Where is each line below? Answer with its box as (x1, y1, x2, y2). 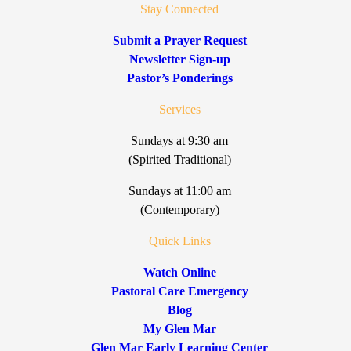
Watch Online (143, 265, 216, 279)
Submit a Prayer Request (112, 33, 247, 47)
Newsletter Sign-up (128, 52, 230, 66)
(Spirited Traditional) (128, 152, 231, 166)
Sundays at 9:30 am (131, 133, 229, 147)
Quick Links (148, 233, 211, 248)
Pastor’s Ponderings (126, 71, 233, 85)
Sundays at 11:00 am (128, 183, 231, 197)
